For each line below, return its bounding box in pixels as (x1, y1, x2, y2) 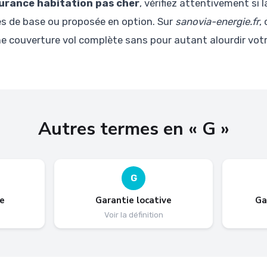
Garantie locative (95, 194, 172, 206)
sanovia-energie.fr (175, 15, 259, 27)
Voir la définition (104, 210, 163, 219)
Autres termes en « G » (38, 116, 229, 141)
